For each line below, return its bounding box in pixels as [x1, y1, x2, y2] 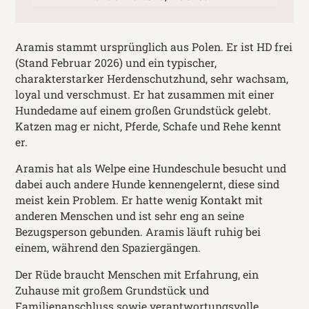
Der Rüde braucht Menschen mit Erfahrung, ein [15, 268, 259, 282]
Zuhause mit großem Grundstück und [15, 283, 210, 298]
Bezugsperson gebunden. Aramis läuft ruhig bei [15, 225, 261, 239]
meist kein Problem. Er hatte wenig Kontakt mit [15, 193, 263, 208]
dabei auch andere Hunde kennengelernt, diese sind [15, 177, 280, 192]
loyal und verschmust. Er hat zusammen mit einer [15, 87, 275, 101]
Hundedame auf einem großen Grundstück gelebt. [15, 103, 272, 117]
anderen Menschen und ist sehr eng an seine [15, 209, 245, 223]
